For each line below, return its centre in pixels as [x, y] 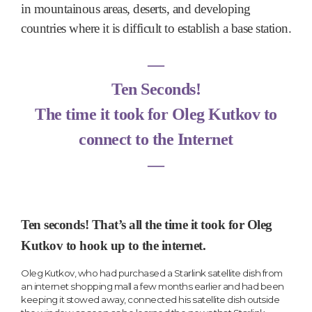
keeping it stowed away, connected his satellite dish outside [150, 300]
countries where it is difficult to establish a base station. [156, 29]
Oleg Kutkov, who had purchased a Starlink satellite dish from [152, 273]
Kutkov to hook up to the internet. [113, 245]
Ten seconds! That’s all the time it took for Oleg [147, 224]
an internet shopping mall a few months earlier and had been [153, 287]
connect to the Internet [156, 140]
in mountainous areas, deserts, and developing [136, 9]
